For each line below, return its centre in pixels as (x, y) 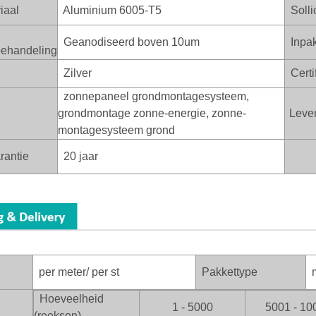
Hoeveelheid (72, 299)
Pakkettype (230, 272)
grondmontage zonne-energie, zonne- (152, 113)
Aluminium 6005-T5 (110, 10)
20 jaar (78, 156)
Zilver (75, 73)
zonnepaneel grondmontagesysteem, (153, 96)
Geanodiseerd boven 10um (129, 42)
